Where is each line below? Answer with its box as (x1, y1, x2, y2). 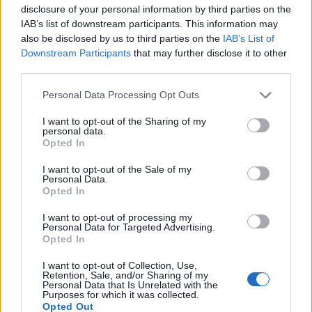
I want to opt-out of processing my (42, 211, 192, 223)
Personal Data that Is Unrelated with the (42, 279, 218, 290)
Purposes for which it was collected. (42, 288, 199, 300)
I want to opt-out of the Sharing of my (42, 115, 206, 127)
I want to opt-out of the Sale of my (42, 163, 192, 175)
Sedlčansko (11, 13, 52, 24)
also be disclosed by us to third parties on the (21, 32, 223, 44)
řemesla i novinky (84, 9, 175, 24)
